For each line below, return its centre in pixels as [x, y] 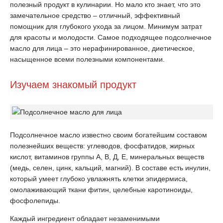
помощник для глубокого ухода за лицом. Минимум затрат [106, 26]
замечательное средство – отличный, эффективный [95, 15]
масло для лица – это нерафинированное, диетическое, [102, 48]
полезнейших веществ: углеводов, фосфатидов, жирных [102, 146]
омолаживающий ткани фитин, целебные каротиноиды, [101, 190]
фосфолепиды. [35, 201]
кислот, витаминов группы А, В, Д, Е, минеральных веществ [107, 157]
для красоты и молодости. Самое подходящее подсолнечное [111, 37]
